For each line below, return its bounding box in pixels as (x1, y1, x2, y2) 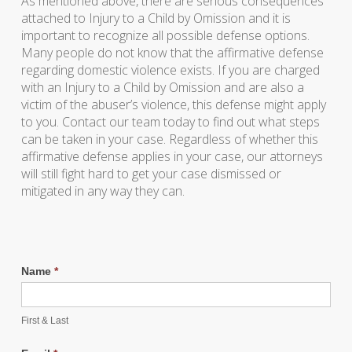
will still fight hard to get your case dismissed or (20, 165, 281, 182)
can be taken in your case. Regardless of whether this (20, 130, 318, 148)
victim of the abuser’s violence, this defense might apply (20, 96, 326, 113)
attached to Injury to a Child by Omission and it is (20, 9, 291, 27)
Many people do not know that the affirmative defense (20, 44, 324, 61)
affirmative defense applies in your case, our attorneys (20, 148, 323, 165)
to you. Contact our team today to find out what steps (20, 113, 320, 130)
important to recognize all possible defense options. (20, 27, 310, 44)
